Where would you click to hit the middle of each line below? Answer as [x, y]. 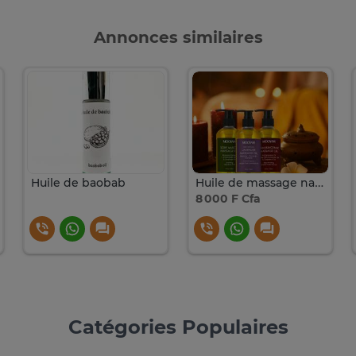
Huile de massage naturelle [319, 183]
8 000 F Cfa [228, 198]
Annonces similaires [178, 38]
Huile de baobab [79, 183]
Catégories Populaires [178, 327]
